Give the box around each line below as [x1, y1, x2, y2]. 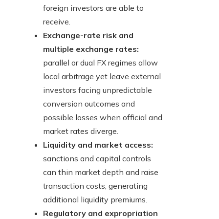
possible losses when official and [43, 112, 162, 123]
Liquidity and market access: [43, 140, 153, 150]
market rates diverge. [43, 126, 118, 136]
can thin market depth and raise [43, 167, 158, 177]
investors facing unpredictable [43, 85, 152, 95]
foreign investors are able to [43, 3, 144, 13]
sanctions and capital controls [43, 153, 151, 164]
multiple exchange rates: [43, 44, 139, 54]
